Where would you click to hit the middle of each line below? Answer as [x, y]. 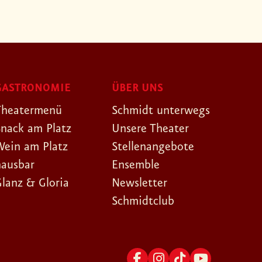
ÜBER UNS [137, 88]
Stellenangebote [153, 147]
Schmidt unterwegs [161, 111]
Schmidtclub [143, 201]
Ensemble [136, 165]
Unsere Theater [150, 129]
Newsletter [139, 183]
